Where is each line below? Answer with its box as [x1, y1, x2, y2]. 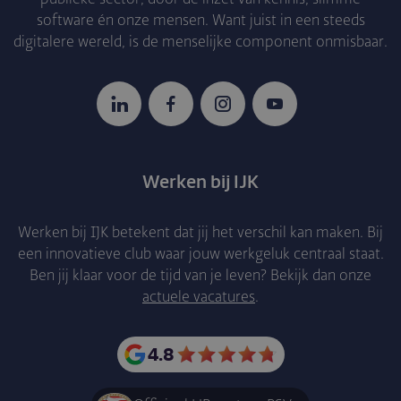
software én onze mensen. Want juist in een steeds [36, 12, 365, 30]
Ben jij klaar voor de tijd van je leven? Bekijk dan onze [30, 267, 371, 286]
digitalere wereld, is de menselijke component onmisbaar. [13, 33, 388, 52]
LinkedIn [97, 131, 156, 150]
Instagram [200, 131, 269, 150]
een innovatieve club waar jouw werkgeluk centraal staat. [17, 245, 384, 264]
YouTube [252, 131, 310, 150]
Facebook [149, 131, 212, 150]
